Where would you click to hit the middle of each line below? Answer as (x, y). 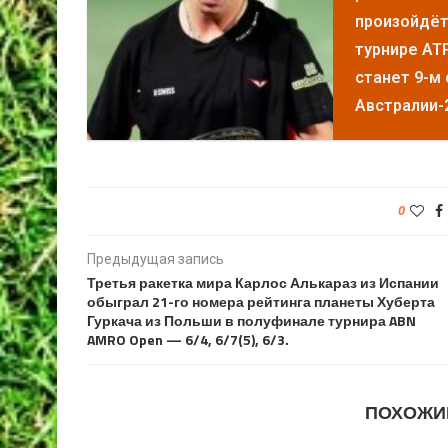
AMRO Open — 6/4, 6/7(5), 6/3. (188, 339)
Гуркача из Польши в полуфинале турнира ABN (251, 320)
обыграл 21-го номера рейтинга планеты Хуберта (261, 301)
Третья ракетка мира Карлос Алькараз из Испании (263, 282)
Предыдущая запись (155, 258)
